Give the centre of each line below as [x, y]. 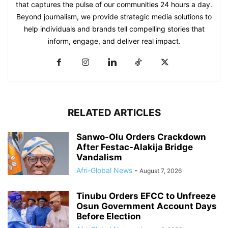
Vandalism [99, 158]
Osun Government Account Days [147, 206]
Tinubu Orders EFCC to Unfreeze [146, 196]
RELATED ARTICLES [114, 113]
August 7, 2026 [161, 171]
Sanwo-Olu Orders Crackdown [141, 137]
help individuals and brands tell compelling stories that [114, 29]
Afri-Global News [104, 170]
